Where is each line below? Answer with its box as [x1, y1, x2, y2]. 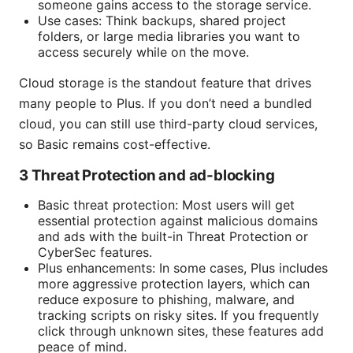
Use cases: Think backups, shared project [38, 13, 286, 29]
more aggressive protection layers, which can [38, 276, 310, 292]
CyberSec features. [38, 244, 152, 261]
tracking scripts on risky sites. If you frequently [38, 307, 319, 324]
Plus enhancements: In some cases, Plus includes [38, 260, 328, 277]
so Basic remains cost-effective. [19, 136, 210, 153]
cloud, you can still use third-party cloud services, [19, 116, 318, 132]
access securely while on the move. [38, 44, 249, 61]
